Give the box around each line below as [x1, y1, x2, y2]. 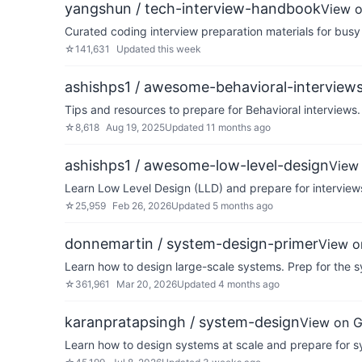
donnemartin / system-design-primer [65, 235, 318, 252]
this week [158, 43, 201, 55]
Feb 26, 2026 [112, 200, 171, 212]
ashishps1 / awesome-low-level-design [65, 157, 329, 174]
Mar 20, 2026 [116, 278, 177, 290]
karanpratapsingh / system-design [65, 314, 300, 330]
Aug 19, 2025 [106, 121, 165, 133]
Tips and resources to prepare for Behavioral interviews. [65, 103, 360, 116]
